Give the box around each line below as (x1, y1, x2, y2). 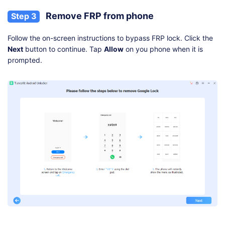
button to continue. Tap (23, 45, 104, 54)
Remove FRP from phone (44, 11, 154, 22)
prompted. (8, 56, 42, 65)
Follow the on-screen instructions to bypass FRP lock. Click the (8, 34, 213, 43)
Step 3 (11, 11, 37, 22)
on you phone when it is (124, 45, 203, 54)
